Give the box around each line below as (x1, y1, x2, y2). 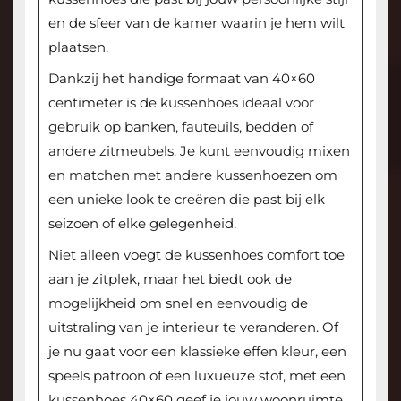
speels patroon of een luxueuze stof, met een (47, 367, 346, 385)
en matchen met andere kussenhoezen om (47, 166, 337, 184)
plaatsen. (47, 38, 108, 56)
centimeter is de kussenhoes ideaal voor (47, 94, 314, 112)
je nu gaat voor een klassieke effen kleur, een (47, 343, 346, 361)
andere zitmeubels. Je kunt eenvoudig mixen (47, 142, 350, 160)
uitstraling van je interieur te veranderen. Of (47, 319, 338, 337)
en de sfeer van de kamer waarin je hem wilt (47, 14, 345, 32)
